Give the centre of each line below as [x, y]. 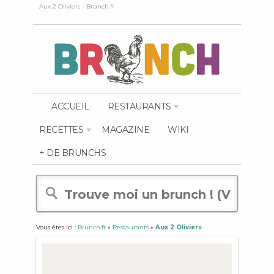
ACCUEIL [70, 106]
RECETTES [61, 130]
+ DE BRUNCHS [72, 153]
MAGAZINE [125, 130]
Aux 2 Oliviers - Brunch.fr [77, 6]
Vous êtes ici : [57, 227]
